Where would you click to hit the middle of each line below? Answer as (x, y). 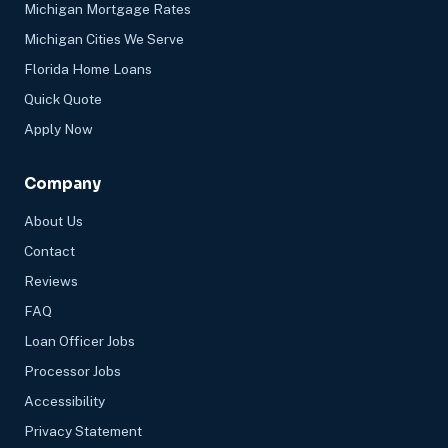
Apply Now (58, 129)
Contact (49, 251)
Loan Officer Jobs (79, 341)
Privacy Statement (83, 431)
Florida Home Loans (88, 69)
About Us (53, 221)
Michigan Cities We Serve (104, 39)
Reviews (51, 281)
